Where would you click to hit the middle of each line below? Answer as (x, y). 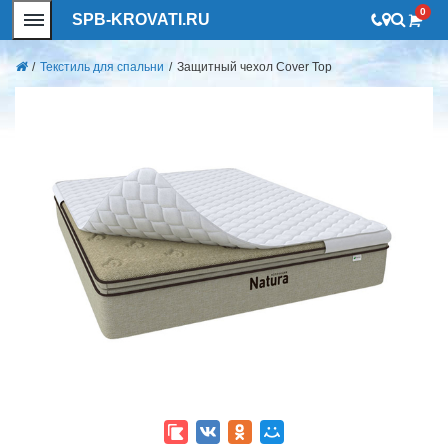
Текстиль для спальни (102, 67)
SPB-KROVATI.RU (141, 19)
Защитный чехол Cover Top (254, 67)
